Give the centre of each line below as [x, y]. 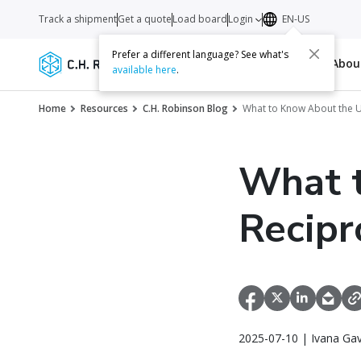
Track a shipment [78, 19]
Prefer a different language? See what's [201, 55]
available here [145, 70]
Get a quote [145, 19]
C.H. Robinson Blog [185, 108]
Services [179, 63]
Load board [200, 19]
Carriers [233, 63]
